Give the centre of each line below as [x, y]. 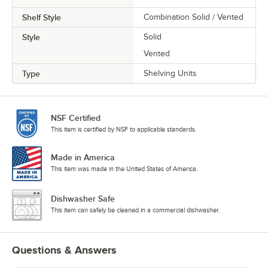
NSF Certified [76, 118]
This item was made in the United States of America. [124, 169]
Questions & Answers [64, 250]
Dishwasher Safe [83, 199]
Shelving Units [170, 73]
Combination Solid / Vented [194, 17]
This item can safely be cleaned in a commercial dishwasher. [135, 210]
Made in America [83, 158]
